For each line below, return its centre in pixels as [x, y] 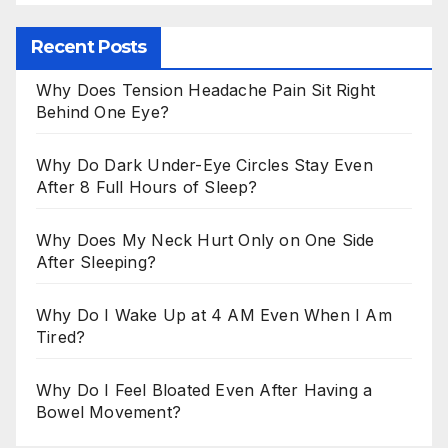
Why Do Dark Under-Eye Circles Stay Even [204, 164]
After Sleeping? [96, 261]
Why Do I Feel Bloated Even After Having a [204, 389]
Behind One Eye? [102, 111]
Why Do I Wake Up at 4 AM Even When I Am [214, 314]
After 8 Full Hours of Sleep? [147, 186]
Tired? [61, 336]
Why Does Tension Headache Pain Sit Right [206, 89]
